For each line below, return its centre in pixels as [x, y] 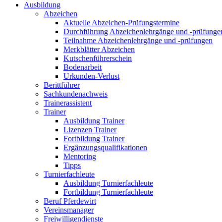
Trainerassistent [68, 103]
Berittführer [62, 85]
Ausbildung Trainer [94, 121]
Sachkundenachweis [76, 94]
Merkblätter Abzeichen [99, 50]
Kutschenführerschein [98, 58]
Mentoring [80, 157]
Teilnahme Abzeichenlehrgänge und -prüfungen [138, 41]
